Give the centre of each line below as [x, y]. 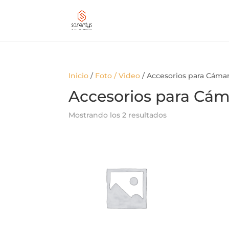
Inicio [79, 76]
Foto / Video [118, 76]
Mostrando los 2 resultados [118, 115]
